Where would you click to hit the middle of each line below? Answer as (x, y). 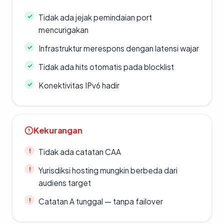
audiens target (65, 183)
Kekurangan (58, 130)
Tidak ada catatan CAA (80, 152)
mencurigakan (63, 30)
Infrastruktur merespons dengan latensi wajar (119, 48)
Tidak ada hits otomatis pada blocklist (106, 67)
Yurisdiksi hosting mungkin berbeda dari (108, 170)
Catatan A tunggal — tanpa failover (101, 201)
